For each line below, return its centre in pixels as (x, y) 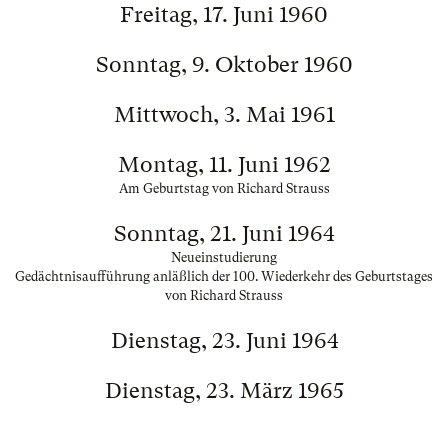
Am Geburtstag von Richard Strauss (224, 188)
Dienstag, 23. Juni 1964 (224, 340)
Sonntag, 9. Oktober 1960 (224, 64)
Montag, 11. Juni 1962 (224, 164)
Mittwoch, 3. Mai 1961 (224, 114)
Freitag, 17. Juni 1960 (224, 14)
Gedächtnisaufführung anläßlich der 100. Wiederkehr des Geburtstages (224, 276)
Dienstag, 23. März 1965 (224, 390)
